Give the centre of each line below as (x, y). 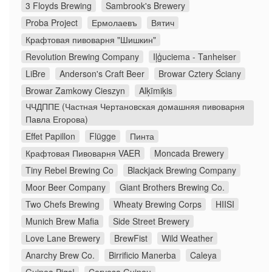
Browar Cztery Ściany (200, 74)
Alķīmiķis (156, 91)
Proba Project (52, 23)
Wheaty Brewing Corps (158, 204)
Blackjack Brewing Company (182, 170)
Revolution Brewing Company (82, 57)
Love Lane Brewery (63, 238)
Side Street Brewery (151, 221)
